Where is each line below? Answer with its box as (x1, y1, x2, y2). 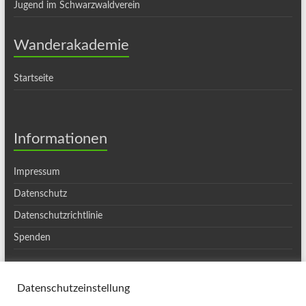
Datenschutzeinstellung (17, 283, 130, 294)
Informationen (13, 131, 107, 146)
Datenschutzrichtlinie (13, 211, 102, 221)
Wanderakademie (13, 38, 129, 53)
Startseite (13, 74, 53, 83)
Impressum (13, 167, 60, 177)
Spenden (13, 233, 51, 242)
